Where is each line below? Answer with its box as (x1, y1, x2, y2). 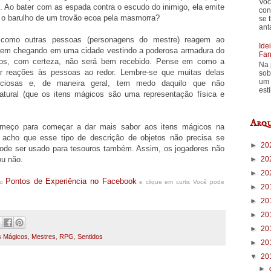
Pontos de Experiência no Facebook (5, 177, 137, 186)
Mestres (31, 232, 56, 240)
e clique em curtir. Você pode (136, 178, 225, 186)
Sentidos (77, 232, 103, 240)
